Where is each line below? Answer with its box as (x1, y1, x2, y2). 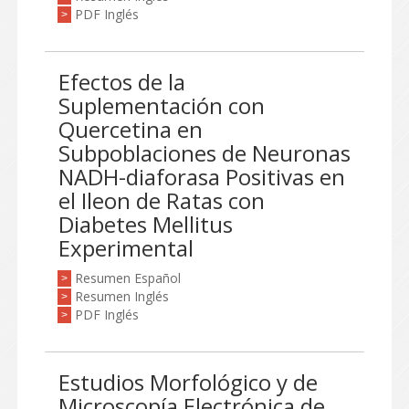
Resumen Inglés (75, 288, 169, 305)
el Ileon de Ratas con (58, 185, 265, 215)
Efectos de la (58, 67, 185, 97)
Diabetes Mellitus (58, 209, 233, 239)
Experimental (58, 233, 194, 263)
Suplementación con (58, 90, 265, 121)
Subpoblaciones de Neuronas (58, 138, 351, 168)
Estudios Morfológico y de (58, 367, 318, 397)
